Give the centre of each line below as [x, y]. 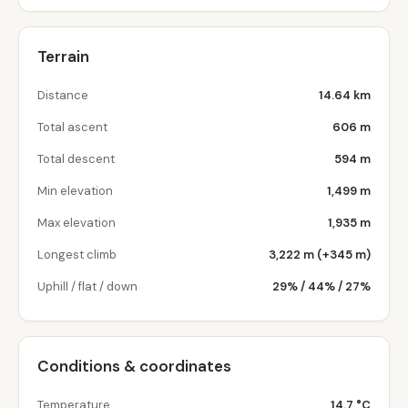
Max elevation [76, 223]
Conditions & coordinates [134, 366]
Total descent [76, 159]
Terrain [63, 56]
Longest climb [77, 255]
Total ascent [72, 127]
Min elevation [75, 191]
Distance [63, 95]
